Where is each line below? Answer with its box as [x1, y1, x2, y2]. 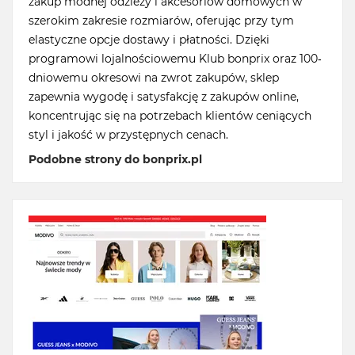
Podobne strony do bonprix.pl [29, 152, 202, 167]
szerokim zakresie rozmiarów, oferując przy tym [29, 13, 294, 29]
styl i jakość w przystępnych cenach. [29, 128, 228, 143]
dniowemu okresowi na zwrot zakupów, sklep [29, 71, 279, 86]
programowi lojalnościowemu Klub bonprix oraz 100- [29, 52, 322, 67]
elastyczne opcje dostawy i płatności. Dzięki [29, 32, 269, 48]
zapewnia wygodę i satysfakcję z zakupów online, [29, 90, 299, 105]
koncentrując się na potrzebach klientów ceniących [29, 109, 311, 124]
